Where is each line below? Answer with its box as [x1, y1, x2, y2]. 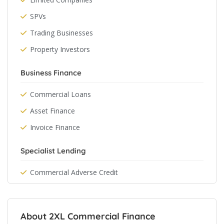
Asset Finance [30, 106, 75, 115]
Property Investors [30, 44, 90, 54]
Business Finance [20, 68, 81, 77]
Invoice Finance [30, 122, 80, 132]
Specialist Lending [20, 146, 86, 155]
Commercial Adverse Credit [30, 167, 118, 177]
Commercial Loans [30, 89, 91, 99]
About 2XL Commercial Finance [20, 210, 155, 222]
